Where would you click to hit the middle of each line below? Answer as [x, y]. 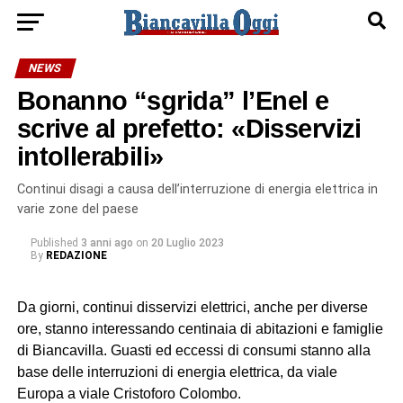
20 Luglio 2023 [187, 243]
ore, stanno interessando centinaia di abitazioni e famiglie [200, 329]
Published [54, 243]
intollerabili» [90, 157]
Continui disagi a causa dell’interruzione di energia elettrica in [197, 189]
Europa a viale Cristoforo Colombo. [129, 394]
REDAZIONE [76, 255]
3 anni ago [107, 243]
